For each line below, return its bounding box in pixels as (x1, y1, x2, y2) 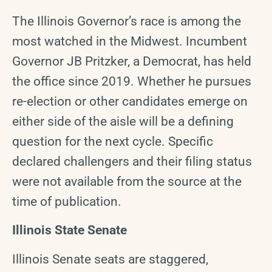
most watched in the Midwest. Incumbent (12, 34, 247, 49)
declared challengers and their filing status (12, 154, 252, 169)
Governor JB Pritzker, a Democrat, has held (12, 54, 251, 69)
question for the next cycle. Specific (12, 134, 213, 149)
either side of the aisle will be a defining (12, 114, 234, 129)
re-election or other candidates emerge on (12, 94, 248, 109)
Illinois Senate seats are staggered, (12, 251, 208, 267)
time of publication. (12, 194, 121, 209)
